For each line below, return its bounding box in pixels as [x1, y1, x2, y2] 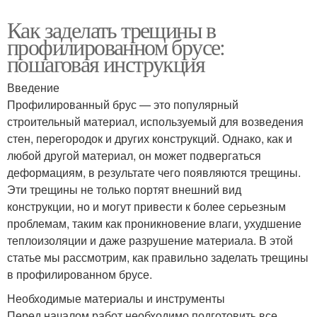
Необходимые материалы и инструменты [7, 290, 225, 307]
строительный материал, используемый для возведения [7, 113, 304, 130]
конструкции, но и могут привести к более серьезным [7, 198, 286, 215]
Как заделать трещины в [7, 14, 216, 45]
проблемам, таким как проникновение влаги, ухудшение [7, 215, 301, 232]
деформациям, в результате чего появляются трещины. [7, 164, 301, 181]
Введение [7, 79, 59, 96]
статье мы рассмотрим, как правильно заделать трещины [7, 249, 309, 266]
